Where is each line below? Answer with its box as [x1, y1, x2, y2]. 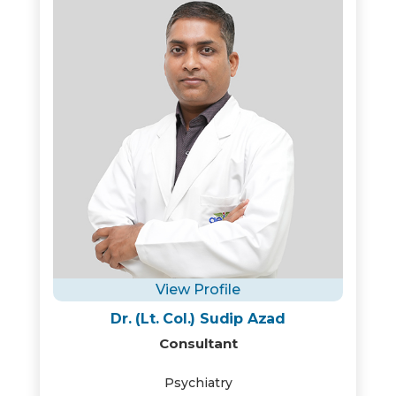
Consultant [158, 335, 238, 352]
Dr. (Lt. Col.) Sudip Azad [110, 310, 286, 327]
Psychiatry [164, 375, 232, 391]
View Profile [156, 281, 240, 298]
